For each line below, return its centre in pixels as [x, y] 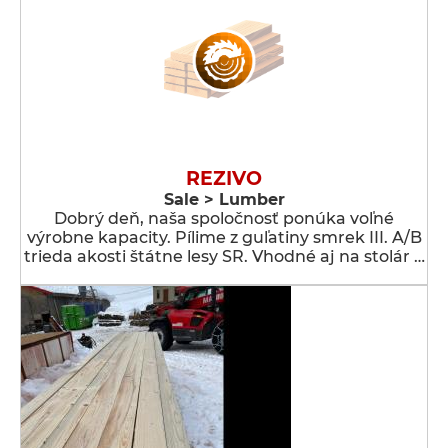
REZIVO [224, 178]
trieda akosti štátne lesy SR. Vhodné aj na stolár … [224, 256]
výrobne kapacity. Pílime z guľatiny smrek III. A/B [224, 237]
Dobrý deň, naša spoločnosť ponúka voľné [224, 218]
